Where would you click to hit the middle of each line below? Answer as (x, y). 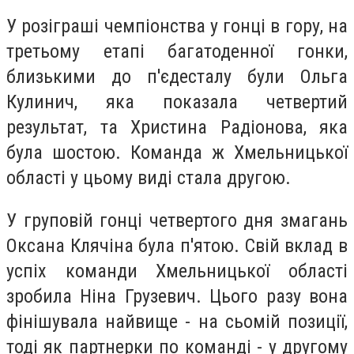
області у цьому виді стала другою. (149, 178)
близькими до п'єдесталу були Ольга (177, 77)
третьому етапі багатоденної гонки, (177, 52)
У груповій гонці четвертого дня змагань (177, 220)
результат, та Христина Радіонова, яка (177, 128)
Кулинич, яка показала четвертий (177, 102)
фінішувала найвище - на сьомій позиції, (177, 321)
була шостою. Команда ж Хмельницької (177, 153)
